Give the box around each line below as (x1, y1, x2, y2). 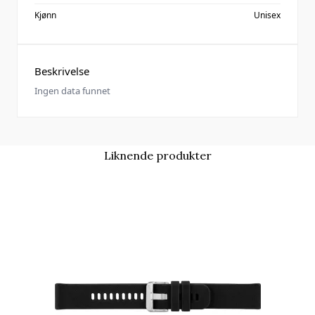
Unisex (254, 9, 281, 21)
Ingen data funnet (34, 84, 110, 97)
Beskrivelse (34, 64, 89, 78)
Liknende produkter (103, 148, 212, 162)
